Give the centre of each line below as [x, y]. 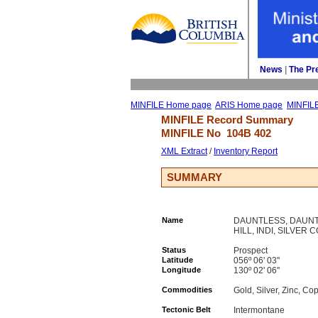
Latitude [177, 260]
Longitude [181, 270]
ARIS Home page [249, 105]
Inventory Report [246, 151]
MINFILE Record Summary [227, 120]
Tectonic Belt [186, 309]
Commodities [187, 290]
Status [174, 250]
